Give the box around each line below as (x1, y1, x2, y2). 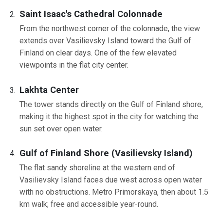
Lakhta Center (19, 84, 79, 95)
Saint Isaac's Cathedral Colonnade (19, 9, 163, 19)
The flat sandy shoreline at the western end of (19, 163, 175, 173)
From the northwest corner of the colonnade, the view (19, 24, 200, 34)
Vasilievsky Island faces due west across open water (19, 175, 202, 185)
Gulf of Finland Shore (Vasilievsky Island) (19, 148, 193, 159)
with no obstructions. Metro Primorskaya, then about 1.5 (19, 187, 208, 197)
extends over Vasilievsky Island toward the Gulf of (19, 36, 191, 46)
